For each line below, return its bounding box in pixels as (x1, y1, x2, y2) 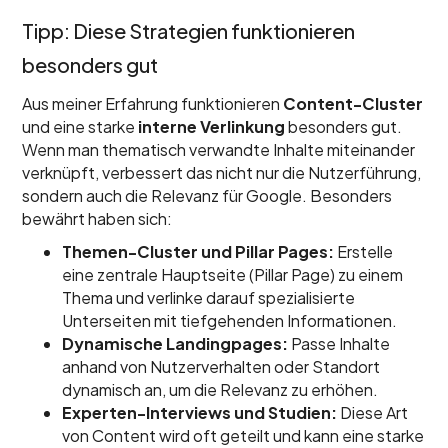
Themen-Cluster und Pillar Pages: (62, 241, 335, 262)
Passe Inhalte (288, 333, 391, 354)
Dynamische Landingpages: (62, 333, 289, 354)
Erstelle (334, 241, 394, 262)
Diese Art (337, 402, 409, 423)
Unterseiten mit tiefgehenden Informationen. (62, 310, 398, 331)
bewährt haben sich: (22, 208, 173, 229)
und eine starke (22, 116, 139, 137)
